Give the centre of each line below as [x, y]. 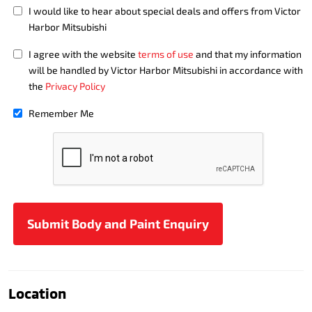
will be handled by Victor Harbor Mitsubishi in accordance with [166, 70]
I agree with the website [83, 54]
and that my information [248, 54]
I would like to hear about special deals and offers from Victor [165, 11]
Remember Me [61, 113]
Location [37, 293]
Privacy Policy [75, 86]
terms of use [166, 54]
